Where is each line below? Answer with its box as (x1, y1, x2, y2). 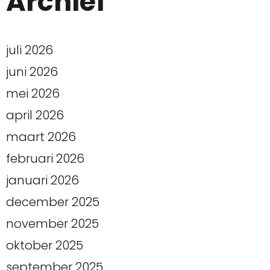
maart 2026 (6, 128, 76, 146)
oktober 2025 (6, 237, 83, 254)
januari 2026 (6, 172, 79, 189)
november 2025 (6, 215, 99, 233)
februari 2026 (6, 150, 84, 168)
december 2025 (6, 193, 99, 211)
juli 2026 (6, 42, 53, 59)
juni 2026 (6, 63, 58, 81)
